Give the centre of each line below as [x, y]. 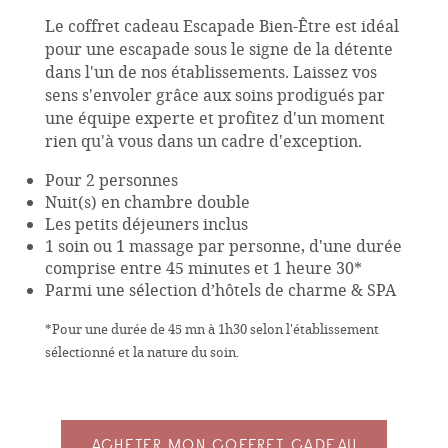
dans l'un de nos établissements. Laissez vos [210, 72]
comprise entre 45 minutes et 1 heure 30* [203, 268]
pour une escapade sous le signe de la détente [218, 49]
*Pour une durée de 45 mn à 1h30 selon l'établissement [211, 329]
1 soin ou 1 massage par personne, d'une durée [223, 246]
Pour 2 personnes [111, 180]
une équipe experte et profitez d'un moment [214, 118]
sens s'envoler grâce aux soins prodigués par [214, 95]
